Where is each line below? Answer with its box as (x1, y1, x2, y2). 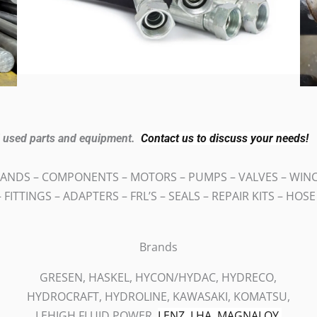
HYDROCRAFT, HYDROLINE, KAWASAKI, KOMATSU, (26, 289, 290, 304)
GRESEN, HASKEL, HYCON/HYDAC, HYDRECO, (40, 270, 277, 285)
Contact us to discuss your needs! (141, 132, 309, 145)
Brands (139, 239, 178, 255)
